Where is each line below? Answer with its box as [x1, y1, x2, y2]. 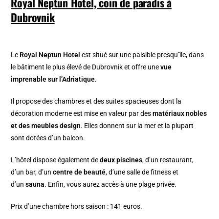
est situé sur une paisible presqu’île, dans [80, 51, 204, 59]
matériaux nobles [153, 109, 207, 118]
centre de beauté [53, 168, 106, 176]
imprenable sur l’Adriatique [11, 75, 95, 84]
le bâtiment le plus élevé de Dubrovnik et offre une [11, 63, 161, 71]
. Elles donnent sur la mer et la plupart [81, 122, 194, 130]
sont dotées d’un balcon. [11, 134, 86, 142]
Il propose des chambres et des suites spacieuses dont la [11, 97, 182, 106]
